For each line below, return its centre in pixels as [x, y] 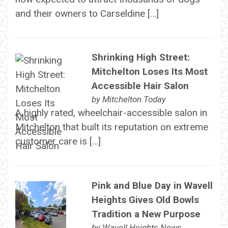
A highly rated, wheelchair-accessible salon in [111, 113]
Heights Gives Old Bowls [145, 199]
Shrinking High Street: [140, 58]
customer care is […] [58, 141]
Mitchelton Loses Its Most [149, 72]
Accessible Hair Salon [140, 86]
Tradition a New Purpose [146, 214]
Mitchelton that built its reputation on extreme [111, 127]
